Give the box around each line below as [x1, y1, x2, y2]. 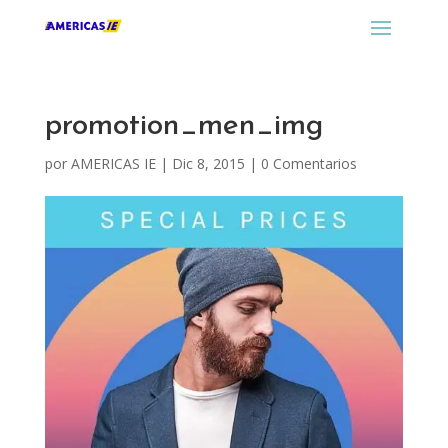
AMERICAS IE [70, 154, 156, 173]
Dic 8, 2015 [171, 154, 245, 173]
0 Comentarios [260, 154, 357, 173]
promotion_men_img [44, 111, 323, 142]
